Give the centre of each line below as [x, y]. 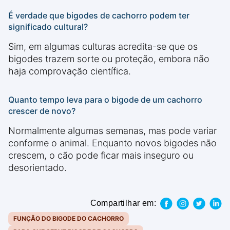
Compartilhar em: [123, 203]
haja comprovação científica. [70, 71]
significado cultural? [48, 27]
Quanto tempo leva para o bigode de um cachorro [105, 100]
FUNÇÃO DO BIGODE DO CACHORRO [69, 219]
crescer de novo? [42, 111]
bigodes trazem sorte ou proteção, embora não [109, 59]
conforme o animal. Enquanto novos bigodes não [112, 143]
